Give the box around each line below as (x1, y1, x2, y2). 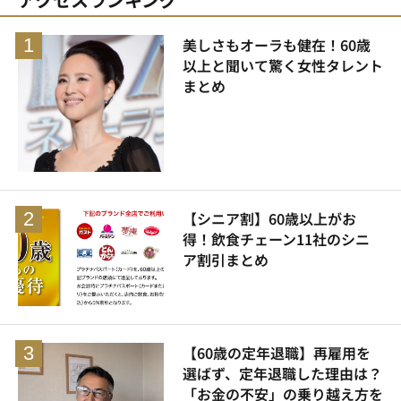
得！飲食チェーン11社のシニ (182, 228, 370, 251)
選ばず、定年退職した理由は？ (182, 362, 382, 384)
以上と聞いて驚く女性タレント (182, 54, 383, 76)
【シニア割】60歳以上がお (182, 208, 356, 230)
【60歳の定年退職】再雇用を (182, 341, 371, 363)
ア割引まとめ (182, 249, 269, 271)
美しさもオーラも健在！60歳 (182, 33, 371, 55)
